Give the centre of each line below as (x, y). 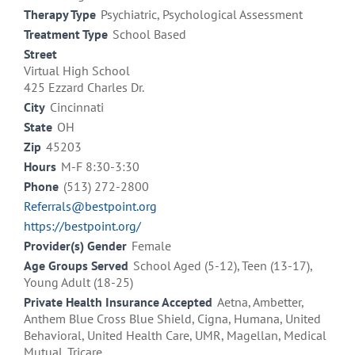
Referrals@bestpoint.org (90, 206)
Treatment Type (66, 34)
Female (151, 246)
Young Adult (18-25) (78, 282)
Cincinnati (77, 107)
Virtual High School (77, 71)
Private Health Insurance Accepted (118, 302)
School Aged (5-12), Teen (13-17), (223, 266)
